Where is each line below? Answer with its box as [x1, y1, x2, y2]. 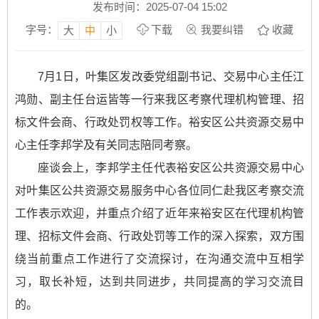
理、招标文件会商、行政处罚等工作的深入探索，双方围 [15, 229, 304, 242]
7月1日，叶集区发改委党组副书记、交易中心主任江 [38, 70, 304, 83]
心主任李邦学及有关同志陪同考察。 [15, 138, 197, 151]
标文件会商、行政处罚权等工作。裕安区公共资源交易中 [15, 115, 304, 128]
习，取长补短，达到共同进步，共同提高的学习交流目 [15, 275, 304, 288]
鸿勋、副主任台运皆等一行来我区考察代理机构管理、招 [15, 93, 304, 105]
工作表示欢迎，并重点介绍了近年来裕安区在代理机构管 [15, 206, 304, 219]
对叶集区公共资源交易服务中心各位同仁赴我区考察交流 [15, 184, 304, 197]
